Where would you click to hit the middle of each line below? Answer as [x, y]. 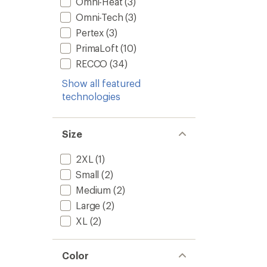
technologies [91, 96]
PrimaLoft [97, 48]
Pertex [90, 32]
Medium [94, 190]
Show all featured [101, 83]
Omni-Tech [100, 17]
